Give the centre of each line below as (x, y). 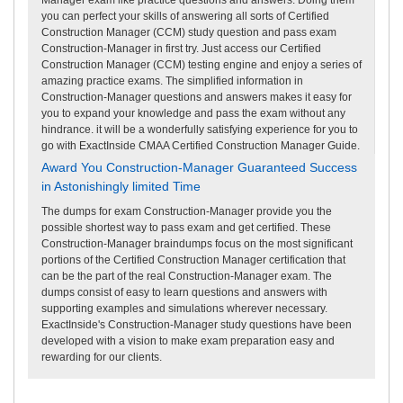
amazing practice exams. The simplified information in (172, 81)
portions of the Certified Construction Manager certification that (193, 260)
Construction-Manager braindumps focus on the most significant (197, 243)
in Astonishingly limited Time (121, 186)
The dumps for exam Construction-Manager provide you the (187, 211)
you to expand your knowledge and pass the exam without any (193, 113)
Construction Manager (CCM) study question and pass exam (189, 32)
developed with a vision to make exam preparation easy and (188, 340)
